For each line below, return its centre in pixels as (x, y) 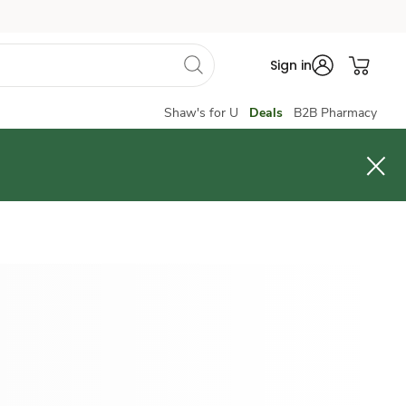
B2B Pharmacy (335, 113)
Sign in (291, 65)
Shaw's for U (201, 113)
